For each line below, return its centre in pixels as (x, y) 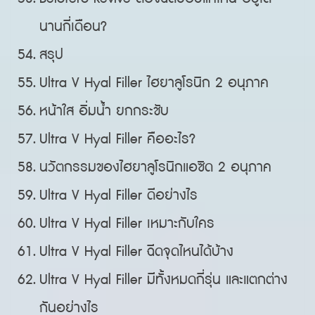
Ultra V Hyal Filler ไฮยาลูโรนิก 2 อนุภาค (154, 83)
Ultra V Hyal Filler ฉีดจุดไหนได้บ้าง (137, 252)
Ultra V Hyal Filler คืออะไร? (118, 139)
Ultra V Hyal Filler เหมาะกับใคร (127, 224)
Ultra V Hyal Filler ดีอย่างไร (119, 195)
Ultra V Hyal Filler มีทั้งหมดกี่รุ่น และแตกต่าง (164, 280)
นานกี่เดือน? (73, 27)
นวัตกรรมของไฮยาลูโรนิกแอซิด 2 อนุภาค (156, 167)
